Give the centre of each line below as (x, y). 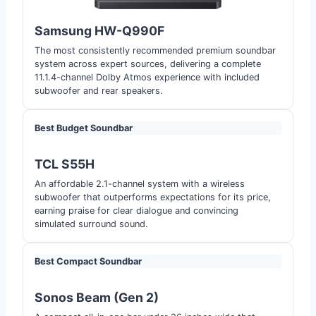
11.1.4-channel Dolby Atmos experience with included (147, 77)
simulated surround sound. (91, 224)
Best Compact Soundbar (88, 261)
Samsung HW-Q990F (99, 30)
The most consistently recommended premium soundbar (155, 50)
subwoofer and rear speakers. (99, 90)
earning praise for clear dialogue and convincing (136, 210)
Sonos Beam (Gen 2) (97, 297)
